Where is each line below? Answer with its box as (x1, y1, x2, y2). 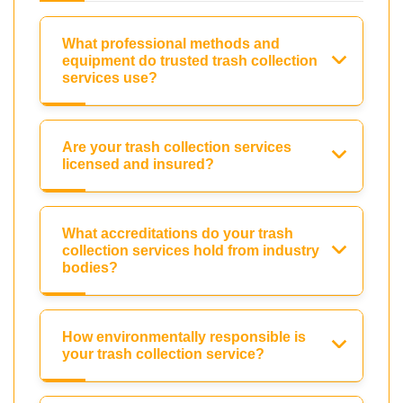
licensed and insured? (62, 157, 214, 173)
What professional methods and (62, 36, 280, 52)
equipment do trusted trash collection (62, 53, 318, 69)
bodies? (62, 260, 118, 276)
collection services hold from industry (62, 243, 319, 259)
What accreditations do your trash (62, 226, 293, 242)
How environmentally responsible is (62, 329, 306, 345)
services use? (62, 70, 157, 86)
